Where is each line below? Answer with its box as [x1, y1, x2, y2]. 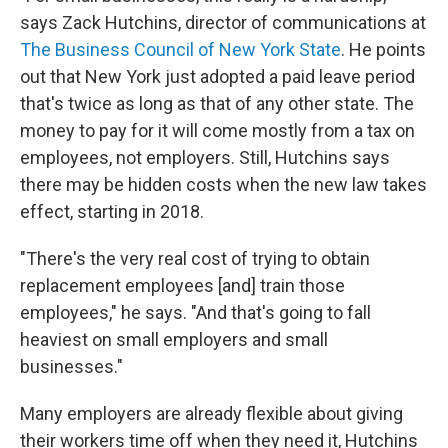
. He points [341, 39, 426, 61]
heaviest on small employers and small [20, 329, 328, 351]
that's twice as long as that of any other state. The [20, 93, 414, 115]
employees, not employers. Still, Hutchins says [20, 147, 390, 169]
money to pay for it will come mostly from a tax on [20, 120, 415, 142]
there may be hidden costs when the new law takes [20, 174, 427, 196]
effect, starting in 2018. [20, 201, 204, 223]
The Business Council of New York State [20, 39, 341, 61]
